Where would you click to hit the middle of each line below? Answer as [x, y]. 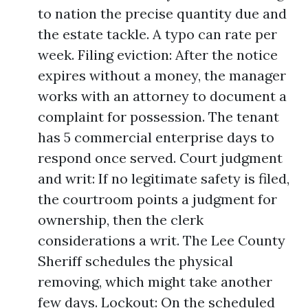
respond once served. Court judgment [160, 158]
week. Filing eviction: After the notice [158, 55]
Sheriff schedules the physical [135, 261]
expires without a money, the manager [162, 75]
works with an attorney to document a [162, 96]
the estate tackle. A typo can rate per [157, 34]
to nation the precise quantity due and [162, 13]
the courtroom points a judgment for [157, 199]
